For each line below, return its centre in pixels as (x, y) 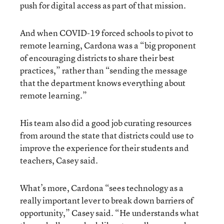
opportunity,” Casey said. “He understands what (109, 212)
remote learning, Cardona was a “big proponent (108, 45)
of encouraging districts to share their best (97, 57)
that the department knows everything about (103, 82)
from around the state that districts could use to (107, 135)
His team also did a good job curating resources (106, 122)
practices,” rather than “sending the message (104, 70)
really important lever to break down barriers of (107, 200)
